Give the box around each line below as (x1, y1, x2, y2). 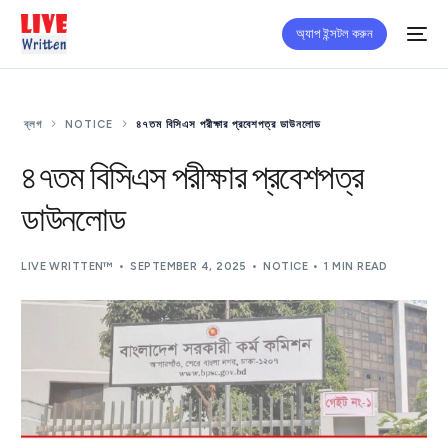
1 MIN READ (324, 260, 388, 273)
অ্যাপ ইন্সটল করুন (295, 26, 373, 41)
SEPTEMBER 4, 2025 (130, 260, 247, 273)
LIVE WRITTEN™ (21, 260, 114, 273)
